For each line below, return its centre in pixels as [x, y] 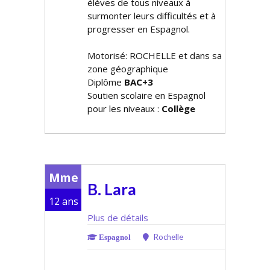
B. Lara [112, 189]
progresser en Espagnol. [139, 29]
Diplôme [106, 82]
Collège [178, 108]
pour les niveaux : [124, 108]
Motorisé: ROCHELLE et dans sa [155, 55]
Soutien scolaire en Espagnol [146, 95]
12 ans [63, 201]
